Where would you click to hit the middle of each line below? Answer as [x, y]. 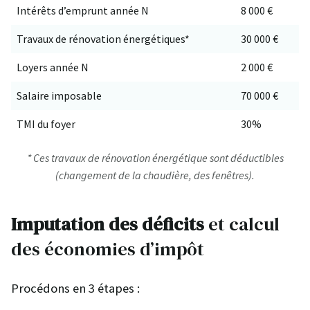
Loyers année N [53, 67]
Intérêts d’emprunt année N [83, 11]
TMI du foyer [46, 124]
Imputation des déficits [110, 225]
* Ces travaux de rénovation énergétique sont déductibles [155, 158]
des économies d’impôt [108, 249]
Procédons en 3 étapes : [75, 289]
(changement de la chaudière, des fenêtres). [155, 175]
